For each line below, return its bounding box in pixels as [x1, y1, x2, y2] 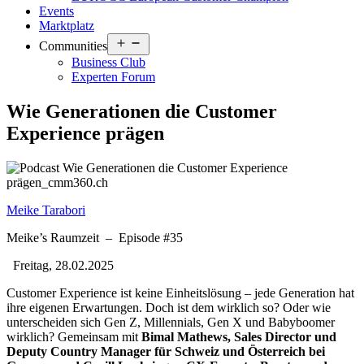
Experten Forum [71, 69, 155, 84]
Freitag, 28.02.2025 [13, 258, 114, 272]
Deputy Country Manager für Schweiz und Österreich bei [6, 344, 325, 358]
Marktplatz [39, 18, 94, 32]
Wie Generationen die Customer [6, 100, 277, 122]
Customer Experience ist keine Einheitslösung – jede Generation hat [6, 285, 354, 300]
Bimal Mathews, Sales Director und [141, 329, 336, 344]
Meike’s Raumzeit [6, 230, 99, 245]
